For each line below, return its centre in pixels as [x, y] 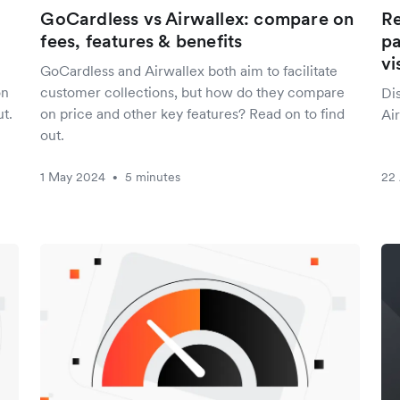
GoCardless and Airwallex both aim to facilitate [189, 71]
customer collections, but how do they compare [193, 92]
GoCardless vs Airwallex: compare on [197, 19]
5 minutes [153, 177]
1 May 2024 [73, 177]
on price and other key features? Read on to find [193, 113]
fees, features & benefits [142, 41]
